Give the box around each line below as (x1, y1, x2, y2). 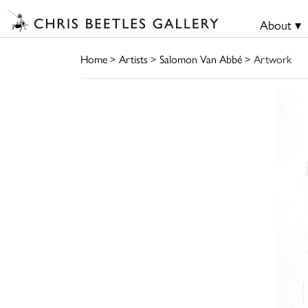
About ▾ (259, 16, 301, 33)
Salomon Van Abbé (159, 50, 242, 67)
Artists (119, 50, 148, 67)
